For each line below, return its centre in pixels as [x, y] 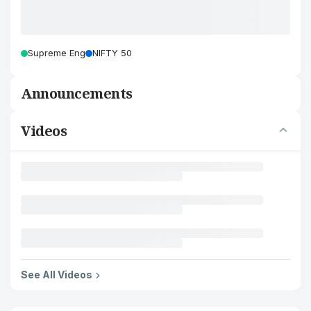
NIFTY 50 [112, 53]
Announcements [77, 93]
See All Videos [57, 275]
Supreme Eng [57, 53]
